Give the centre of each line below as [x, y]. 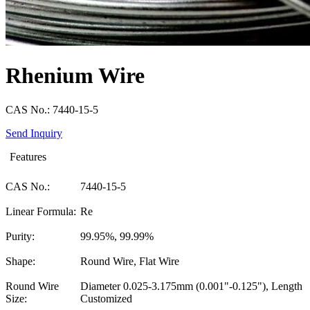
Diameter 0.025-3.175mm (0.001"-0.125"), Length [191, 286]
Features [28, 156]
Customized [106, 298]
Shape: [20, 261]
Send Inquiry [34, 133]
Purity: [20, 236]
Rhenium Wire [75, 76]
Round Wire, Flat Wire [130, 261]
